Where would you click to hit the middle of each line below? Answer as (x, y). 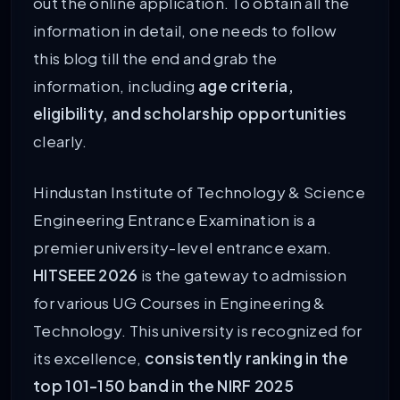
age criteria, (246, 86)
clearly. (60, 142)
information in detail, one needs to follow (185, 31)
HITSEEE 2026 (86, 275)
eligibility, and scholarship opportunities (190, 114)
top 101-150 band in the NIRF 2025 (163, 385)
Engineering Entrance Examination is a (175, 219)
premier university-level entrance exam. (183, 247)
